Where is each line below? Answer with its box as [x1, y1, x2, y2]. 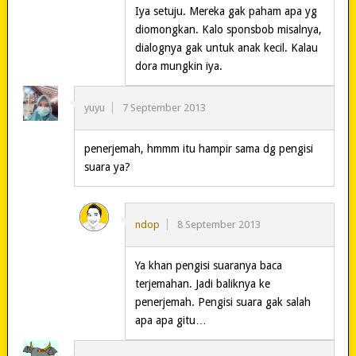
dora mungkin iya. [134, 59, 222, 72]
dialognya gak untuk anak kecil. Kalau [134, 41, 318, 54]
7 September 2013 [122, 101, 206, 114]
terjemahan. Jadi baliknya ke [134, 277, 270, 290]
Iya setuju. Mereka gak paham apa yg [134, 4, 317, 17]
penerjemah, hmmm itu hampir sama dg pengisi [83, 141, 313, 155]
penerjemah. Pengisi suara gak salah [134, 295, 311, 308]
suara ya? [83, 160, 130, 173]
